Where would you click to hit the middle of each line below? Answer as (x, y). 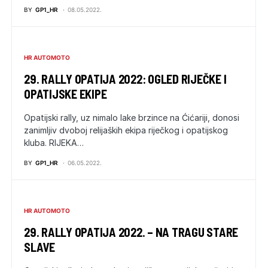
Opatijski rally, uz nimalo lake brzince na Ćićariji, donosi (132, 118)
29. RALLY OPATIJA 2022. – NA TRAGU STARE (131, 232)
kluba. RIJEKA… (54, 143)
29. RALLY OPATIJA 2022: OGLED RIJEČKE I (125, 79)
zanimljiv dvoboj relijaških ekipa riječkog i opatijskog (126, 130)
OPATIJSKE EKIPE (66, 94)
